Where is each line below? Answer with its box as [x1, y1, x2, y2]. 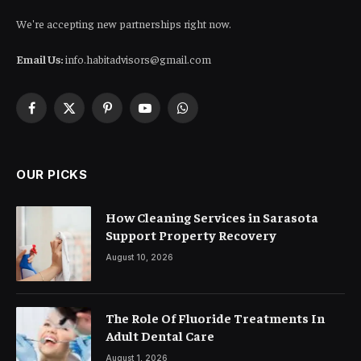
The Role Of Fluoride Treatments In [106, 309, 325, 326]
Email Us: [16, 52, 63, 66]
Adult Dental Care [106, 327, 214, 343]
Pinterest [106, 107, 149, 122]
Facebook [30, 107, 78, 122]
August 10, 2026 [106, 252, 173, 262]
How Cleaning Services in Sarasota [106, 209, 318, 225]
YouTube [143, 107, 186, 122]
